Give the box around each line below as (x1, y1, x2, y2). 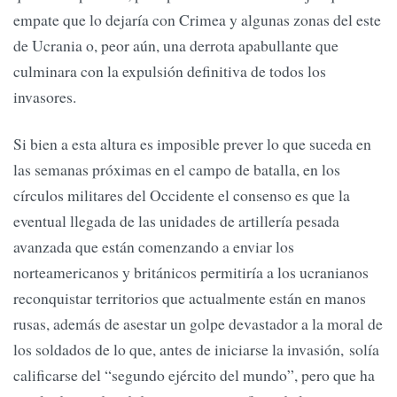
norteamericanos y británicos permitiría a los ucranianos (13, 261, 369, 284)
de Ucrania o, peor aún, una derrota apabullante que (13, 34, 339, 56)
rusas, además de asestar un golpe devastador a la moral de (13, 313, 383, 335)
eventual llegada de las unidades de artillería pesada (13, 210, 339, 232)
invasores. (13, 85, 76, 107)
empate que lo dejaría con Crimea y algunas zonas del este (13, 8, 381, 30)
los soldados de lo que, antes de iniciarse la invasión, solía (13, 339, 379, 361)
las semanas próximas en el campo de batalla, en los (13, 159, 340, 181)
